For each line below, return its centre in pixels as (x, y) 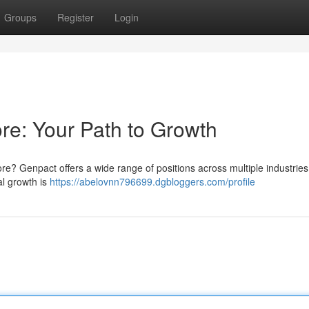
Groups (20, 17)
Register (76, 17)
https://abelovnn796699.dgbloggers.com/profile (152, 181)
